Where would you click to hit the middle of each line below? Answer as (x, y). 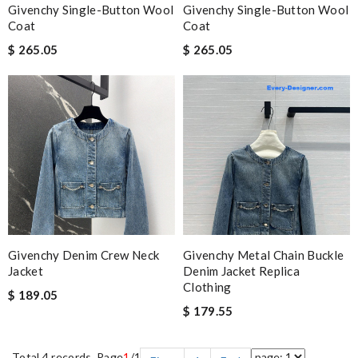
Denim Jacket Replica (242, 271)
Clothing (207, 287)
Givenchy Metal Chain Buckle (264, 255)
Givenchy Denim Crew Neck (84, 255)
